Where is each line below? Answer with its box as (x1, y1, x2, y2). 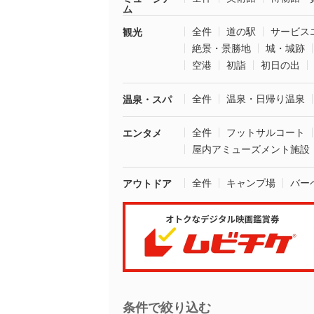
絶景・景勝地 (192, 43, 251, 54)
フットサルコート (226, 127, 305, 138)
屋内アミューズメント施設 (192, 144, 310, 155)
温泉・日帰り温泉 (226, 93, 305, 104)
